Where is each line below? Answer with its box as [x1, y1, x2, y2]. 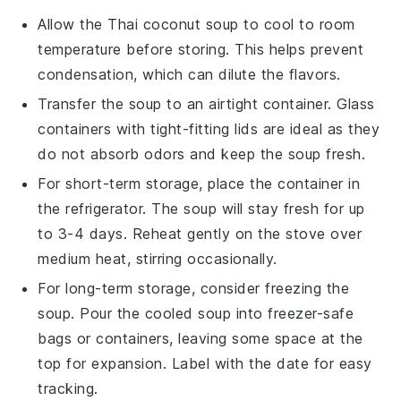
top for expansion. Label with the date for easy [38, 354, 372, 372]
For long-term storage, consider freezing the [38, 278, 350, 297]
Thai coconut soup [107, 14, 239, 33]
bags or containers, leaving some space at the [38, 328, 363, 347]
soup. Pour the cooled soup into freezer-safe [38, 303, 354, 322]
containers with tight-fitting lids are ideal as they [38, 119, 380, 138]
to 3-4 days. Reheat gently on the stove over [38, 224, 363, 243]
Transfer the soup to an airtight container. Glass [38, 94, 375, 113]
